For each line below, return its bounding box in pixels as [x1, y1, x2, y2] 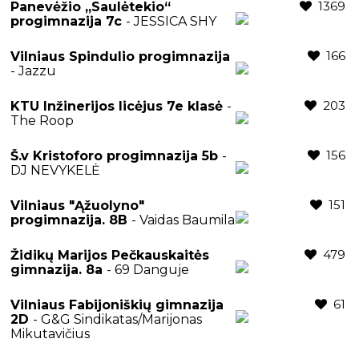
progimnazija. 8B [10, 212, 131, 228]
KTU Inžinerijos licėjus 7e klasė [10, 98, 227, 114]
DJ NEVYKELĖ [10, 162, 100, 178]
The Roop [10, 112, 74, 128]
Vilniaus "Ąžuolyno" [10, 197, 144, 213]
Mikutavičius [10, 325, 90, 341]
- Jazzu [10, 63, 56, 79]
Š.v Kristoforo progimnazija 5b [202, 147, 222, 163]
